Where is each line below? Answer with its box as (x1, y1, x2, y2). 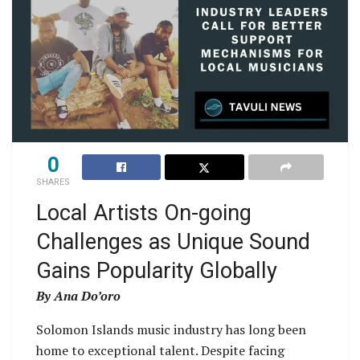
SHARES (36, 176, 70, 187)
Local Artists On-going (36, 199, 252, 226)
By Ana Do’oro (36, 286, 121, 305)
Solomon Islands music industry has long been (36, 320, 306, 338)
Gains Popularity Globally (36, 257, 277, 284)
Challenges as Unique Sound (36, 228, 310, 255)
